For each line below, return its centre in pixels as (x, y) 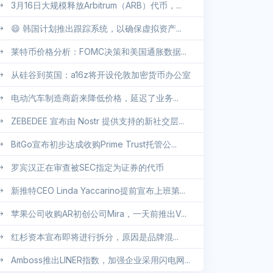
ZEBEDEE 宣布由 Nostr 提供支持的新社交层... (97, 121)
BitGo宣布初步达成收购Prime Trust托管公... (94, 144)
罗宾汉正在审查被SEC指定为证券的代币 (87, 168)
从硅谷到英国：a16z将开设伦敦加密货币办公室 (101, 75)
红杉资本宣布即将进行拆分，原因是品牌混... (95, 237)
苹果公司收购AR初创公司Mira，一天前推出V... (99, 214)
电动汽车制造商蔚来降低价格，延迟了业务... (95, 98)
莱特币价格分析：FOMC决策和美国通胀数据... (99, 52)
